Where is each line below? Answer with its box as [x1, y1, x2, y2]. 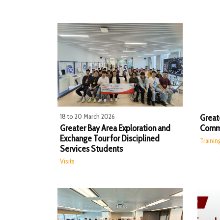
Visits [60, 156, 75, 165]
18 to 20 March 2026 [60, 111, 115, 121]
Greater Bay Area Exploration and [60, 123, 170, 134]
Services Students [60, 143, 123, 155]
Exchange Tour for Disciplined [60, 133, 160, 144]
